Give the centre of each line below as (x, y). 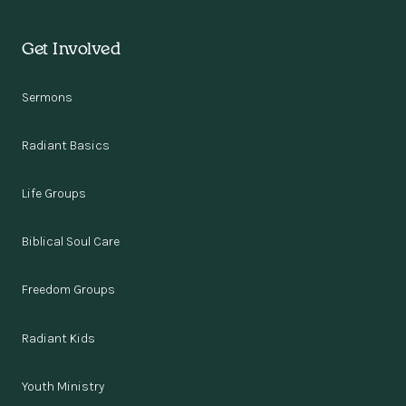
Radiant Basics (66, 145)
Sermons (47, 97)
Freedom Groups (68, 290)
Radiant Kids (58, 338)
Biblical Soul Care (71, 242)
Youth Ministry (63, 386)
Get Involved (71, 50)
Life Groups (54, 193)
